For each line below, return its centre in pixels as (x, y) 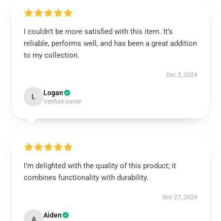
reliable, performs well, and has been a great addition (110, 43)
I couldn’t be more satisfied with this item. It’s (98, 32)
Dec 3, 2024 (182, 75)
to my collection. (52, 55)
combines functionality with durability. (86, 178)
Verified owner (62, 102)
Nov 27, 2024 (180, 197)
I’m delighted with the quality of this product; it (100, 166)
